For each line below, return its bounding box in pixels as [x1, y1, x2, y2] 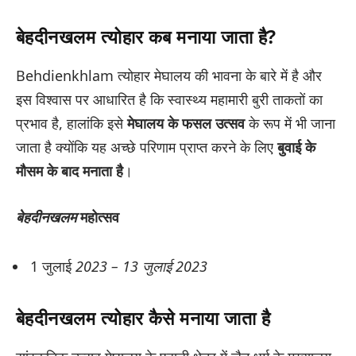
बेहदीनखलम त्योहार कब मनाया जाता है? [16, 23, 277, 49]
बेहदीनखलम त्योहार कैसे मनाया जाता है [16, 304, 271, 331]
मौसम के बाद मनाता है [16, 161, 123, 181]
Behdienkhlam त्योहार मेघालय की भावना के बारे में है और [16, 66, 322, 86]
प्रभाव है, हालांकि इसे [16, 114, 127, 133]
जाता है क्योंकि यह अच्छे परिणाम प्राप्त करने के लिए [16, 137, 277, 157]
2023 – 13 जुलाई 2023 [75, 257, 207, 277]
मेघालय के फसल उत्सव [127, 114, 245, 133]
